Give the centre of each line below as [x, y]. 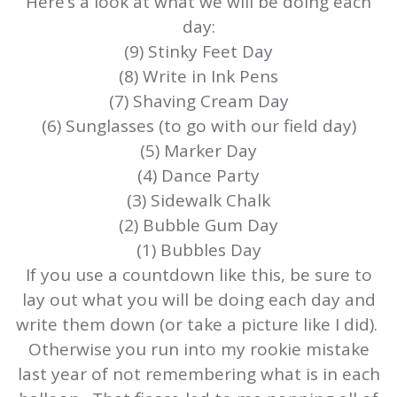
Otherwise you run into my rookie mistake [198, 350]
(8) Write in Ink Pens [198, 77]
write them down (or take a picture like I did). [198, 325]
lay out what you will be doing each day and [198, 300]
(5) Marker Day [198, 151]
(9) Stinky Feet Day [198, 52]
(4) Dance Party [198, 176]
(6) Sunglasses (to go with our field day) [198, 126]
